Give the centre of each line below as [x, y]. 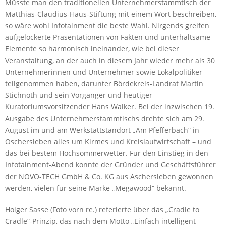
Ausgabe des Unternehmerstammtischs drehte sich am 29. [105, 118]
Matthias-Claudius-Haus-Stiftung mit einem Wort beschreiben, [111, 14]
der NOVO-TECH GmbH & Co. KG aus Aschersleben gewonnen [109, 176]
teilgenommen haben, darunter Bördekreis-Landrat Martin [104, 83]
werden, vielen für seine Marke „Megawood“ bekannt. [96, 188]
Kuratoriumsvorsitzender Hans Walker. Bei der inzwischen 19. [110, 107]
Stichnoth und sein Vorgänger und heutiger [79, 95]
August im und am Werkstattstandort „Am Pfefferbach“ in [102, 130]
